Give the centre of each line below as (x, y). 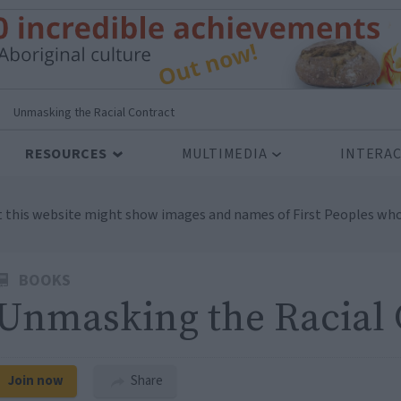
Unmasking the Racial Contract (94, 113)
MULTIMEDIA (224, 154)
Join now (36, 381)
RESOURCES (66, 154)
